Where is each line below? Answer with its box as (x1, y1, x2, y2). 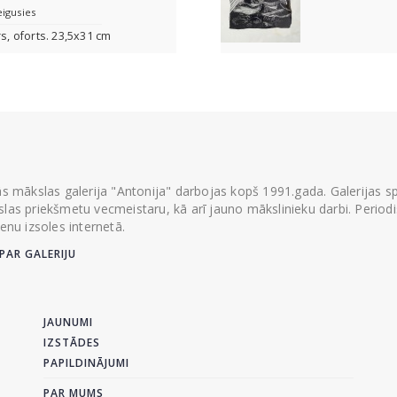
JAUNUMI (43, 315, 93, 330)
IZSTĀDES (43, 335, 100, 350)
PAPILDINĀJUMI (43, 355, 129, 370)
